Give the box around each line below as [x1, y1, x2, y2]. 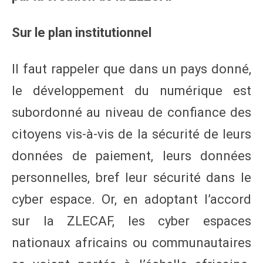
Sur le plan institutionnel [12, 25, 151, 40]
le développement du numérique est [12, 83, 251, 98]
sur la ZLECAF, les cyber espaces [12, 213, 251, 228]
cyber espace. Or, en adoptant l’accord [12, 191, 251, 207]
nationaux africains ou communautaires [12, 235, 251, 250]
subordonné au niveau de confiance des [12, 104, 251, 120]
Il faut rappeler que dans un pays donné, [12, 61, 251, 76]
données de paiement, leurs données [12, 148, 251, 163]
